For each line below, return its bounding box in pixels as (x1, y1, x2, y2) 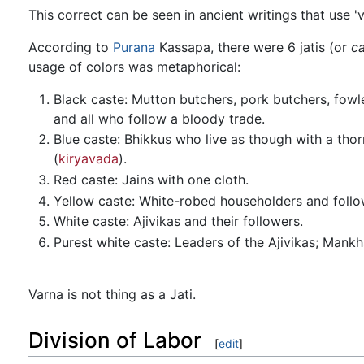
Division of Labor (28, 327, 201, 353)
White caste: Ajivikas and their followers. (53, 213, 303, 230)
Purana (113, 38, 155, 55)
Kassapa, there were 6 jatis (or (155, 38, 351, 55)
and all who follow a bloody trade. (53, 110, 265, 127)
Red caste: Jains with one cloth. (53, 171, 249, 188)
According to (28, 38, 113, 55)
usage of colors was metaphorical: (28, 58, 240, 75)
